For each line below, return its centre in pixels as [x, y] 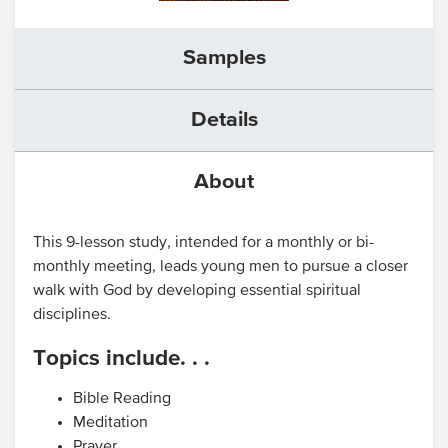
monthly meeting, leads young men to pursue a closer [220, 267]
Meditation [110, 422]
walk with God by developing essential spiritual [197, 291]
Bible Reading [122, 398]
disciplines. [72, 315]
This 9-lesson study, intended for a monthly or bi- [203, 243]
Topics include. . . [121, 359]
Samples [224, 58]
